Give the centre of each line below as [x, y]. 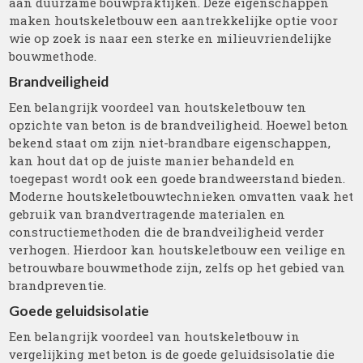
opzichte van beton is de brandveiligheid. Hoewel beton [179, 125]
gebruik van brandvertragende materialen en [147, 214]
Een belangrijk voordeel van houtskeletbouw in [155, 336]
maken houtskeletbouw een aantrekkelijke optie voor [174, 20]
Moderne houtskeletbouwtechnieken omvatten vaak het [181, 196]
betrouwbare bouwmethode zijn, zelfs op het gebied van [177, 267]
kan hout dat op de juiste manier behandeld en [152, 160]
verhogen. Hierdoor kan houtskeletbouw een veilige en [178, 250]
